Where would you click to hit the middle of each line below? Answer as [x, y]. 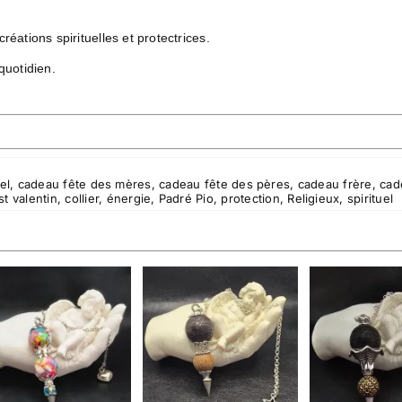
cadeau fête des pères [225, 184]
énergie [129, 198]
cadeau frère [335, 184]
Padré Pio [186, 198]
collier [82, 198]
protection [250, 198]
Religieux [314, 198]
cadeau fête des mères [84, 184]
